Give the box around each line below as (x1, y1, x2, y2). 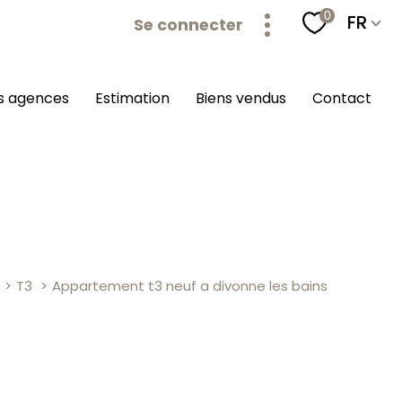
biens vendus (204, 88, 286, 109)
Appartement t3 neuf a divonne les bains (51, 276, 328, 296)
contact (322, 88, 371, 109)
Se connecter (134, 13, 244, 36)
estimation (103, 88, 170, 109)
